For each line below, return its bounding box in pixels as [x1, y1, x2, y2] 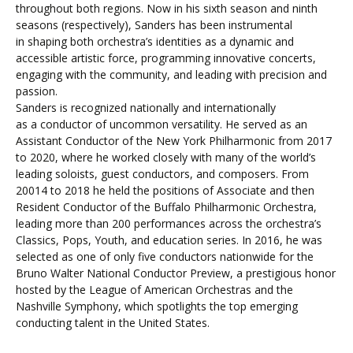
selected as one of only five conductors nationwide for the [16, 249, 314, 265]
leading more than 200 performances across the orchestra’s [16, 216, 321, 232]
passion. [16, 84, 58, 99]
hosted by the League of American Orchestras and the [16, 282, 293, 298]
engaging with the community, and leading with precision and [16, 67, 327, 83]
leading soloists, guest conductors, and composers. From [16, 166, 309, 182]
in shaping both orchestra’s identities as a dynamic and [16, 34, 294, 50]
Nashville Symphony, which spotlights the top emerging [16, 299, 298, 314]
